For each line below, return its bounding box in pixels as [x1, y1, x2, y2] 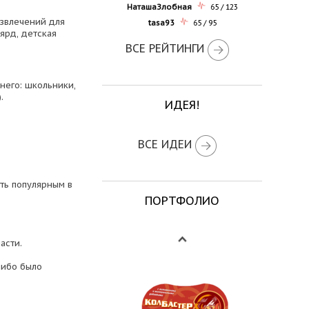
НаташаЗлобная [126, 2, 192, 12]
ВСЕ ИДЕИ [137, 137, 192, 151]
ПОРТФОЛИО [145, 193, 220, 209]
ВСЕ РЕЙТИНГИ [125, 41, 204, 55]
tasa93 [148, 18, 175, 28]
